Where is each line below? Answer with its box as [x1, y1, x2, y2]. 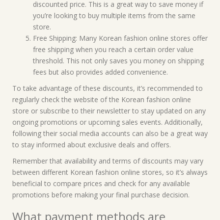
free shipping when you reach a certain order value [33, 45, 193, 54]
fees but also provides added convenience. [33, 67, 168, 77]
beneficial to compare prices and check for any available [12, 179, 190, 188]
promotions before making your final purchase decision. [12, 190, 190, 199]
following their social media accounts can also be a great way [12, 129, 208, 138]
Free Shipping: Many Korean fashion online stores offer [33, 33, 208, 43]
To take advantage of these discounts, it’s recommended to [12, 83, 203, 93]
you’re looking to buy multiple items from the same [33, 11, 195, 20]
